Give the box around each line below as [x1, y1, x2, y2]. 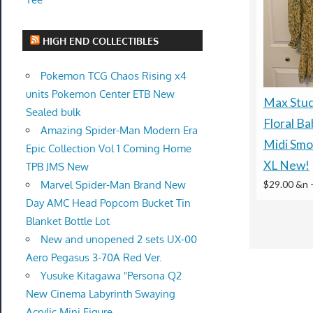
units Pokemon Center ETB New [25, 87, 175, 101]
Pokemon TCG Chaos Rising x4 [40, 68, 187, 82]
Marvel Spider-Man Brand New [40, 177, 186, 191]
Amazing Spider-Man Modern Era [40, 123, 198, 137]
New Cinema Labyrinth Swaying [25, 286, 175, 300]
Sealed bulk [25, 105, 81, 119]
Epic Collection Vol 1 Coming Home [25, 141, 191, 155]
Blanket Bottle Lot [25, 214, 110, 228]
